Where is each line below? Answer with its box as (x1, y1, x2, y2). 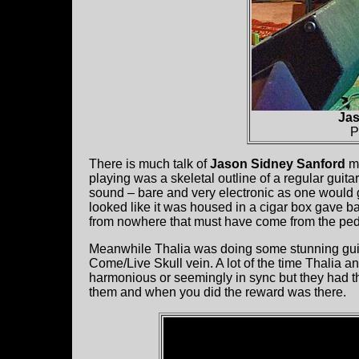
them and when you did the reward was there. (89, 285, 346, 300)
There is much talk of (89, 157, 210, 171)
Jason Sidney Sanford (210, 157, 345, 171)
